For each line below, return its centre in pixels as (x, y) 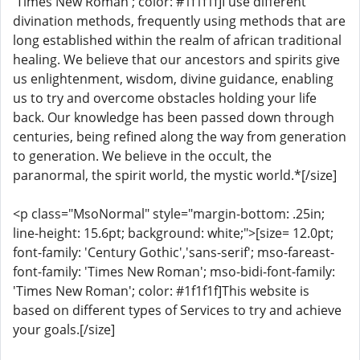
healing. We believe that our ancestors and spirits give (176, 59)
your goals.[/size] (64, 329)
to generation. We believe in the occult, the (142, 156)
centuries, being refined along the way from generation (180, 137)
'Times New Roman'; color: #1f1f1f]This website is (161, 291)
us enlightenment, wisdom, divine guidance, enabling (173, 79)
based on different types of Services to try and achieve (177, 310)
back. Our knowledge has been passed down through (174, 117)
